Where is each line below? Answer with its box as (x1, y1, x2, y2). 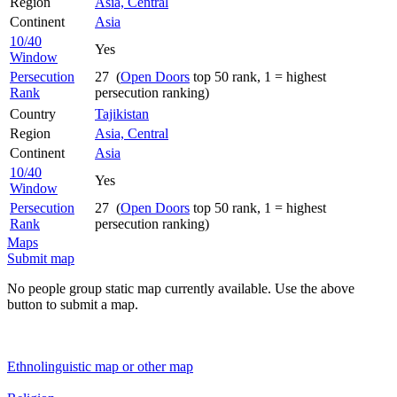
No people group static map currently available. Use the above (7, 280, 354, 296)
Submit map (7, 250, 74, 266)
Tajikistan (95, 105, 149, 121)
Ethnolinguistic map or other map (7, 358, 193, 374)
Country (10, 105, 56, 121)
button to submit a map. (7, 296, 138, 312)
